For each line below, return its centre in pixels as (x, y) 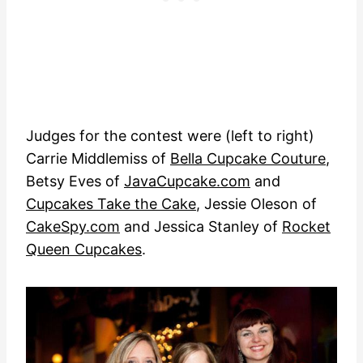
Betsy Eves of (75, 181)
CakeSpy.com (73, 227)
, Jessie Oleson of (256, 204)
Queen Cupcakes (84, 250)
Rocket (306, 227)
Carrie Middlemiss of (98, 159)
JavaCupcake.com (187, 181)
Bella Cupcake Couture (248, 159)
